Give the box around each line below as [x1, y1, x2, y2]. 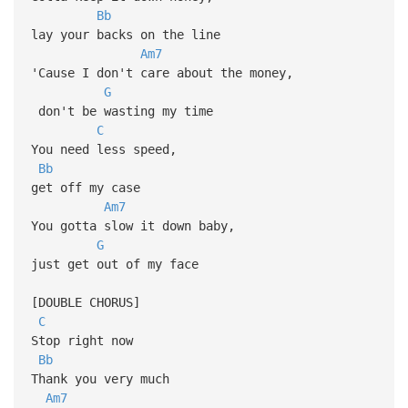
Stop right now [30, 332, 133, 348]
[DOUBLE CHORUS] [30, 294, 140, 310]
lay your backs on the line [30, 26, 220, 42]
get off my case [30, 179, 140, 195]
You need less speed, [30, 141, 184, 157]
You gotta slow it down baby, [30, 218, 242, 233]
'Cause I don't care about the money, [30, 65, 293, 80]
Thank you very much [30, 371, 169, 386]
